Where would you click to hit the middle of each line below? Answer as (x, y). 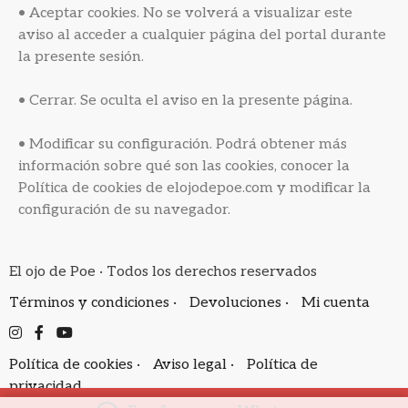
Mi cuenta (336, 303)
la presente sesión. (81, 57)
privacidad (46, 387)
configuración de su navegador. (124, 210)
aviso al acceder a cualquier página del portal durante (202, 35)
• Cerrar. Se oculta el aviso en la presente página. (185, 101)
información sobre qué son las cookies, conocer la (184, 166)
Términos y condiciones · (95, 303)
